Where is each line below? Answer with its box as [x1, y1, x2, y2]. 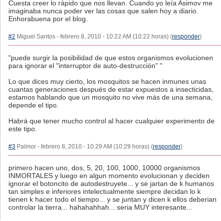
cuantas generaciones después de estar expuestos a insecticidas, [8, 85, 214, 93]
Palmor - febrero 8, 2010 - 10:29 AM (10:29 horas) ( [15, 143, 153, 150]
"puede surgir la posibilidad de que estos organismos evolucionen [8, 54, 213, 62]
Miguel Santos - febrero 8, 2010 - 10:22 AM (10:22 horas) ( [15, 33, 172, 40]
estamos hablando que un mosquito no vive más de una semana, [8, 93, 213, 101]
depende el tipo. [8, 101, 59, 109]
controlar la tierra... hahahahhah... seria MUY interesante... [8, 203, 192, 211]
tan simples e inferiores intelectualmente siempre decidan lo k [8, 187, 201, 195]
